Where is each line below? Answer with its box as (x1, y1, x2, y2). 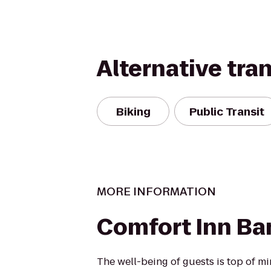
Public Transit (189, 103, 264, 119)
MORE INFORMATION (97, 184, 216, 199)
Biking (116, 103, 151, 119)
